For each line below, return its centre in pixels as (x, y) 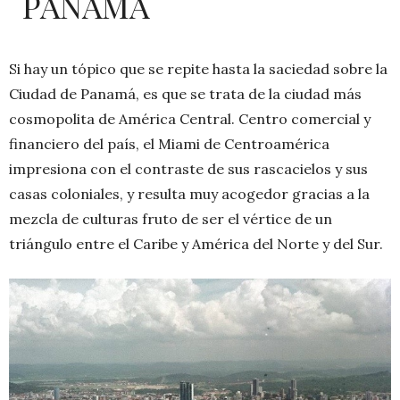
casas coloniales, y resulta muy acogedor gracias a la (189, 194)
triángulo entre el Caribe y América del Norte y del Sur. (196, 244)
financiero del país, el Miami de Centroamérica (169, 144)
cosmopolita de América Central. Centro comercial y (190, 119)
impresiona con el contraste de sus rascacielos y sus (188, 169)
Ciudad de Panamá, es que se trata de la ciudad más (185, 94)
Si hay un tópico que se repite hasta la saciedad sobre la (198, 69)
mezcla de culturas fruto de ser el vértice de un (171, 219)
